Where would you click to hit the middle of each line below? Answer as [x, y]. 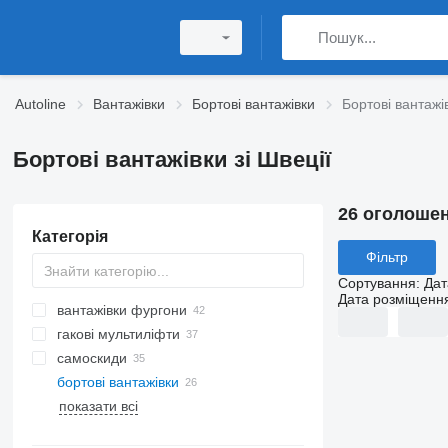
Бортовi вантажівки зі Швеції [171, 159]
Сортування [376, 282]
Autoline [40, 104]
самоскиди [91, 358]
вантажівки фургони [121, 310]
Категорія [69, 236]
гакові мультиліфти [118, 334]
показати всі [98, 406]
